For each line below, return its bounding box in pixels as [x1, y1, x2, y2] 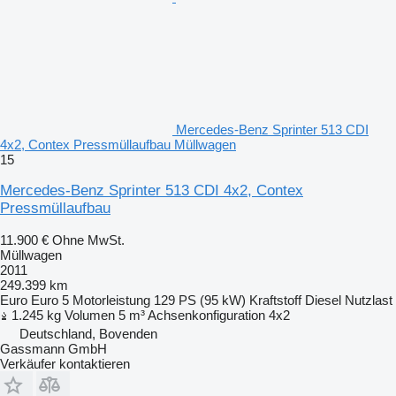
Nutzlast [345, 292, 392, 308]
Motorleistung [72, 292, 150, 308]
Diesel [305, 292, 341, 308]
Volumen [65, 307, 115, 323]
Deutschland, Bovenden [19, 325, 157, 341]
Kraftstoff [249, 292, 301, 308]
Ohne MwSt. [52, 232, 125, 247]
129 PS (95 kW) [154, 292, 246, 308]
